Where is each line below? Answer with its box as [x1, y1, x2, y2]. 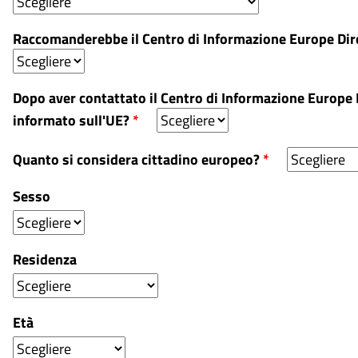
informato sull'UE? [13, 109, 133, 131]
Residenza [13, 249, 77, 270]
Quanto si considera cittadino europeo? [13, 149, 263, 170]
